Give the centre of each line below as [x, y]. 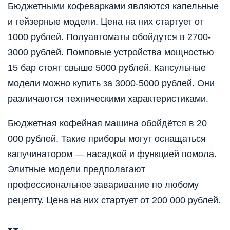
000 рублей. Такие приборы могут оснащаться [107, 138]
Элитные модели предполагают [76, 169]
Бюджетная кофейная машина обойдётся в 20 [107, 123]
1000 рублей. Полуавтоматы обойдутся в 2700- [109, 37]
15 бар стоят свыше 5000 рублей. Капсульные [107, 68]
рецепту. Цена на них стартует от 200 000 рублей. [114, 200]
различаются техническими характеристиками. [108, 98]
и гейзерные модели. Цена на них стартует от [106, 21]
